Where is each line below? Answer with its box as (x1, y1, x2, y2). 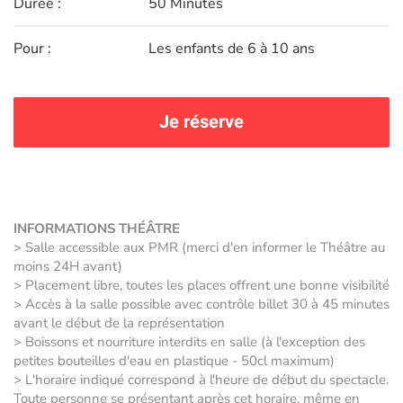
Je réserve (159, 109, 244, 136)
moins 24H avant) (13, 257, 122, 276)
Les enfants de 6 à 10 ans (148, 39, 315, 59)
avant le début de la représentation (13, 314, 225, 333)
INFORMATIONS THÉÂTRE (13, 219, 180, 238)
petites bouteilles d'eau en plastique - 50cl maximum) (13, 352, 335, 371)
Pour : (13, 39, 51, 59)
